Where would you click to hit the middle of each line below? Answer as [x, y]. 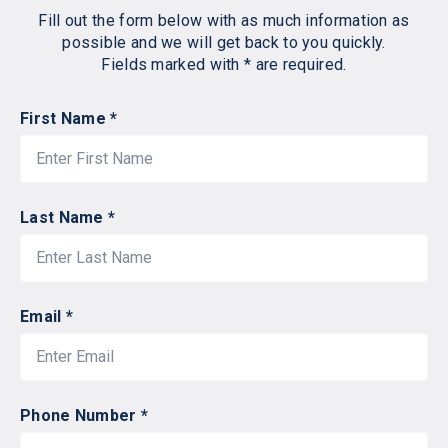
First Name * [69, 118]
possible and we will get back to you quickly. [224, 42]
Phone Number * [84, 415]
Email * [47, 316]
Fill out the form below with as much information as [224, 20]
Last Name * [68, 217]
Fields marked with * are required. [224, 64]
